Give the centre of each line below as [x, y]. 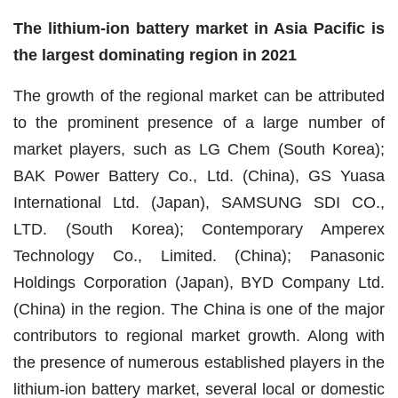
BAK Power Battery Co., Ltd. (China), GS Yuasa [199, 175]
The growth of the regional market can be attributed [199, 96]
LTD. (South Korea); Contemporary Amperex [199, 229]
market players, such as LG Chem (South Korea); [199, 149]
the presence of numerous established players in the [199, 362]
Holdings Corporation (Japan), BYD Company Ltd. [199, 282]
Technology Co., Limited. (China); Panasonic [199, 255]
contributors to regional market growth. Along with [199, 335]
